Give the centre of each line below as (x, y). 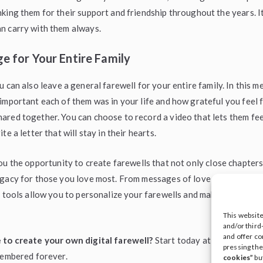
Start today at (183, 240)
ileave (225, 240)
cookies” (238, 257)
